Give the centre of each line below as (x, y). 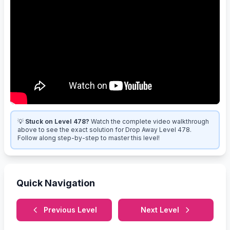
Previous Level (70, 209)
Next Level (160, 209)
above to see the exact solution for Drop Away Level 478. (104, 129)
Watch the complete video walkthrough (150, 121)
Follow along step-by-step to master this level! (89, 138)
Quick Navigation (56, 183)
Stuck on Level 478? (57, 121)
